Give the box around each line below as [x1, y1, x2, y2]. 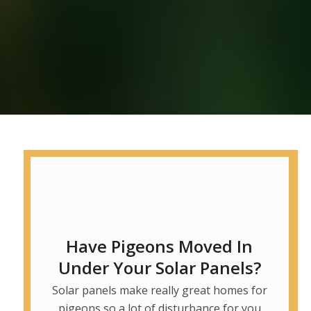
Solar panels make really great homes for [51, 283, 267, 299]
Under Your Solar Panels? [58, 256, 261, 280]
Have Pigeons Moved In [66, 235, 253, 258]
